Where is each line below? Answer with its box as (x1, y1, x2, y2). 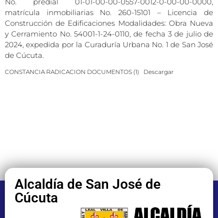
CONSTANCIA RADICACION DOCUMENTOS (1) (5, 68, 139, 75)
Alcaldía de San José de (15, 176, 161, 192)
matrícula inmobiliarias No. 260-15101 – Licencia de (5, 7, 213, 17)
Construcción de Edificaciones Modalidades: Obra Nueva (5, 18, 213, 28)
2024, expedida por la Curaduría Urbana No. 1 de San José (5, 39, 213, 49)
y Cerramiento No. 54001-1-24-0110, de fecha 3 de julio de (5, 29, 213, 38)
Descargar (144, 68, 174, 75)
